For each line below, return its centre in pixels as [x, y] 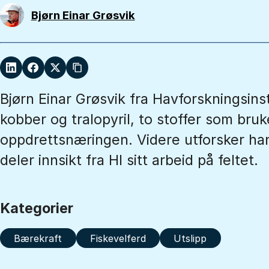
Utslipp [190, 238]
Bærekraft [38, 238]
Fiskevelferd [118, 238]
